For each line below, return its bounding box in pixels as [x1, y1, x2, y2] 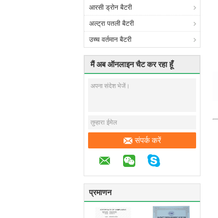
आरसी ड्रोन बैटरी [89, 3, 132, 11]
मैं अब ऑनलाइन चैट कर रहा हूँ [91, 60, 173, 69]
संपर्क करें [134, 136, 161, 145]
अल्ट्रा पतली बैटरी [89, 19, 134, 27]
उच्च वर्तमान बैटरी [89, 36, 131, 43]
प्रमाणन [89, 188, 111, 197]
